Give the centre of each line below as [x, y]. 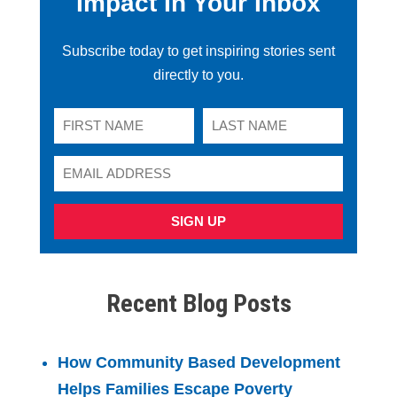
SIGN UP [198, 221]
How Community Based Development [199, 362]
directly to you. [198, 75]
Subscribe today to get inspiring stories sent [198, 51]
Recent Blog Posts [198, 304]
